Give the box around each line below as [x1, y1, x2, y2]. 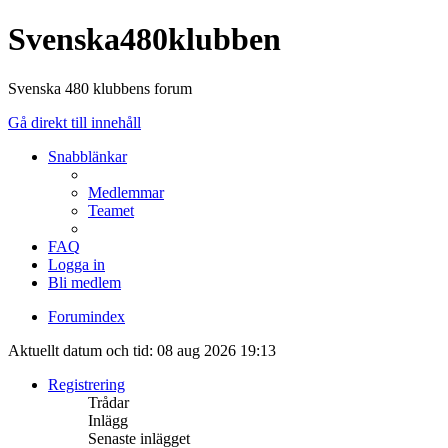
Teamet [88, 201, 134, 219]
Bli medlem [48, 273, 121, 291]
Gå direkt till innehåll [8, 113, 141, 131]
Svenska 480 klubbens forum [8, 79, 192, 97]
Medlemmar [88, 183, 164, 201]
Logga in [48, 255, 105, 273]
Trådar [88, 393, 129, 411]
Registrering [48, 375, 125, 393]
